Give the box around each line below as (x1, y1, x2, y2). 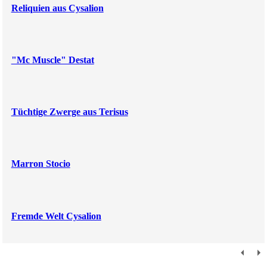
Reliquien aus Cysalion (11, 2, 104, 13)
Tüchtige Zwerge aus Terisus (11, 107, 128, 117)
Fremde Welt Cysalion (11, 210, 101, 221)
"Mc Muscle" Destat (11, 54, 94, 65)
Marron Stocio (11, 159, 70, 169)
